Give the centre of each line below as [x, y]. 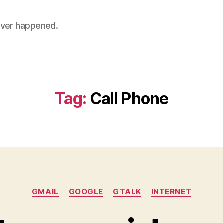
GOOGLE [86, 191]
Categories [133, 187]
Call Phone [129, 98]
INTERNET [171, 191]
